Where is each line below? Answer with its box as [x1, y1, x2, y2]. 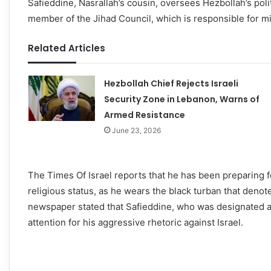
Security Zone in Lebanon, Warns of [103, 93, 260, 106]
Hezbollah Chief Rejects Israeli [103, 77, 238, 90]
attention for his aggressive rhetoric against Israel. [28, 217, 243, 229]
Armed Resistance [103, 109, 185, 122]
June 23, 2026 [111, 126, 161, 135]
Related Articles [28, 42, 105, 55]
